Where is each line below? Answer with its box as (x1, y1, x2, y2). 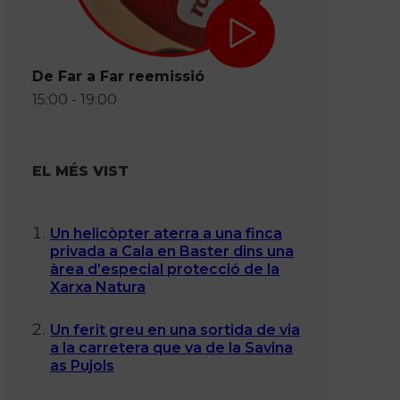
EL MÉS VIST (32, 162, 129, 180)
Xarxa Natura (50, 279, 146, 296)
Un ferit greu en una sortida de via (50, 321, 300, 338)
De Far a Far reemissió (32, 67, 204, 85)
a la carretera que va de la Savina (50, 338, 293, 356)
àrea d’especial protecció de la (50, 261, 279, 279)
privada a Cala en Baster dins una (50, 243, 294, 261)
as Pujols (50, 356, 114, 374)
